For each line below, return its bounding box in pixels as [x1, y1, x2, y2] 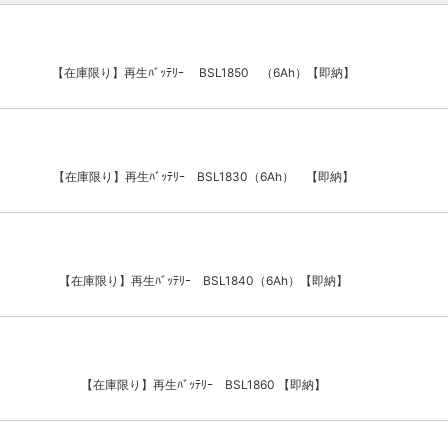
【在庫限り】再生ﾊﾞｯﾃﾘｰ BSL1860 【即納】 [81, 377, 327, 392]
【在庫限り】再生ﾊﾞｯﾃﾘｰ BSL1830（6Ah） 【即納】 [53, 169, 355, 184]
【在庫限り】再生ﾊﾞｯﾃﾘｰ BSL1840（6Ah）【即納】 [59, 273, 349, 288]
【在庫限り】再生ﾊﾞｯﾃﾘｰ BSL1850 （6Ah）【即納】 [52, 65, 356, 80]
